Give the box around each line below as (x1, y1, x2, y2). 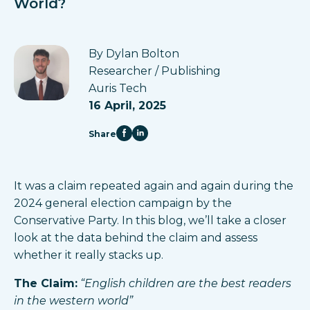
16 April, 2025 (89, 99, 166, 112)
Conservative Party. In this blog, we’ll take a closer (14, 214, 286, 227)
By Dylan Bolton (89, 47, 179, 60)
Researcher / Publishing (89, 64, 221, 77)
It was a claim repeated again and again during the (14, 179, 293, 192)
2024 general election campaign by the (14, 197, 232, 210)
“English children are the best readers (80, 277, 291, 290)
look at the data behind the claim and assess (14, 231, 257, 244)
